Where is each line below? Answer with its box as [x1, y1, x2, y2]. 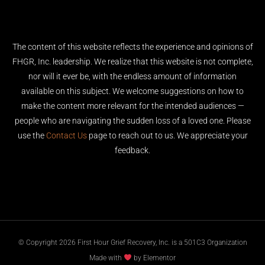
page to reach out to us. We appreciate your [86, 131, 248, 140]
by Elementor [131, 253, 176, 262]
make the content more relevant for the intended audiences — [21, 101, 244, 111]
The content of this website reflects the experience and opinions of [12, 42, 253, 51]
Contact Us [46, 131, 87, 140]
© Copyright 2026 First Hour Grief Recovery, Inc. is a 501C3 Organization [18, 238, 247, 247]
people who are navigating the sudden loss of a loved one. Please [14, 116, 251, 125]
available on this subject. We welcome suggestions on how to [21, 86, 244, 96]
